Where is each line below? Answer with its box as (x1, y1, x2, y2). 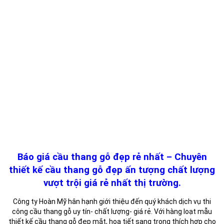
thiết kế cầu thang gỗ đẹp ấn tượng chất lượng (9, 164, 215, 175)
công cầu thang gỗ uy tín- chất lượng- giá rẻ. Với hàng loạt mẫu (12, 207, 212, 215)
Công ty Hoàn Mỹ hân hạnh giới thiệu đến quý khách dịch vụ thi (13, 197, 211, 205)
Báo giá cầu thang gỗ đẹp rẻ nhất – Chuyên (17, 151, 207, 162)
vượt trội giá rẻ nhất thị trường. (43, 177, 181, 188)
